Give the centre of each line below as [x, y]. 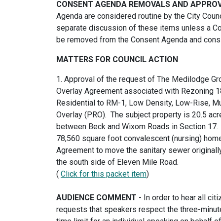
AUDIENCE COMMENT [97, 198]
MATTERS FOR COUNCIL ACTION [117, 59]
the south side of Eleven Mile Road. [117, 162]
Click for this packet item [104, 174]
